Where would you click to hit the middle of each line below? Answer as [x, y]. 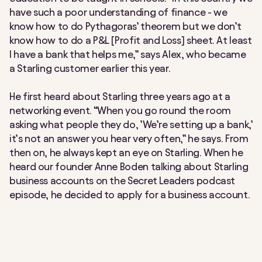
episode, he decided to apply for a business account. [130, 194]
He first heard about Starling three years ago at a [120, 96]
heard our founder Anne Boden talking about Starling [129, 166]
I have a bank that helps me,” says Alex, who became [128, 54]
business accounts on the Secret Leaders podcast [123, 180]
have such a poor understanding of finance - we [118, 12]
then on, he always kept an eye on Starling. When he [126, 152]
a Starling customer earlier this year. [90, 68]
